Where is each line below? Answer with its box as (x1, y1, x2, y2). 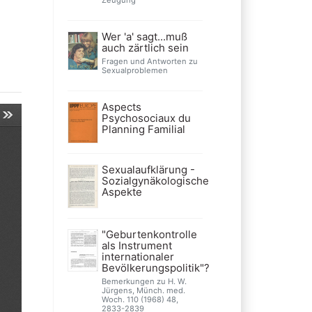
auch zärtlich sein (101, 40, 189, 54)
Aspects (101, 100, 141, 114)
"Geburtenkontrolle (101, 228, 197, 241)
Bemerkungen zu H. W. (101, 276, 187, 286)
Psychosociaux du (101, 111, 191, 125)
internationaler (101, 250, 174, 263)
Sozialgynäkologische (101, 173, 209, 187)
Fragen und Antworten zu (101, 56, 198, 66)
